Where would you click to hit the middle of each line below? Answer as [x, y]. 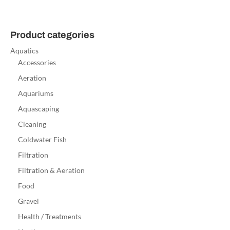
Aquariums [35, 93]
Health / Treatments [49, 217]
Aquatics [24, 51]
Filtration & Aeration [51, 170]
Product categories [52, 35]
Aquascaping [38, 109]
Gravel [28, 201]
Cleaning [32, 124]
